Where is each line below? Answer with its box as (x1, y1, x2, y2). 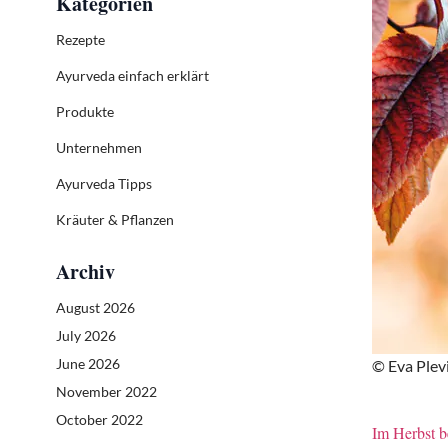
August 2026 (56, 299, 135, 316)
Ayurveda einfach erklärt (56, 67, 209, 84)
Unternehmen (56, 139, 142, 156)
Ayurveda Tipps (56, 175, 152, 192)
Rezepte (56, 31, 105, 48)
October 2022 (56, 411, 143, 428)
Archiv (56, 257, 115, 286)
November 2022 (56, 383, 157, 400)
